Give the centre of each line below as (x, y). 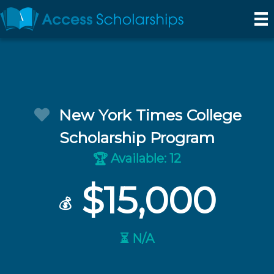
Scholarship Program (137, 138)
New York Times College (150, 115)
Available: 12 (144, 159)
